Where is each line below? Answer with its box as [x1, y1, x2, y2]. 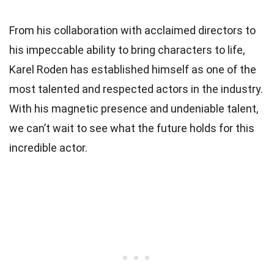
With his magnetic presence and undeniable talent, [9, 102, 258, 115]
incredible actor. [9, 141, 87, 154]
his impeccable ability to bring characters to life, [9, 43, 245, 56]
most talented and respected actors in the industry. [9, 82, 263, 95]
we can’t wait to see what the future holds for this [9, 121, 254, 135]
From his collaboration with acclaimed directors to [9, 23, 256, 37]
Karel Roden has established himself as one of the [9, 62, 256, 76]
